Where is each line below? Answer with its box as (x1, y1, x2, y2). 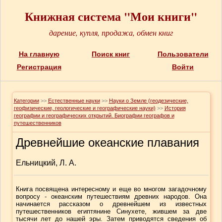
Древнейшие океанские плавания (15, 136, 199, 149)
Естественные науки (48, 98, 100, 104)
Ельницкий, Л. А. (15, 159, 76, 167)
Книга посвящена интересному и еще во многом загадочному (15, 185, 207, 193)
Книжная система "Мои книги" (24, 7, 197, 25)
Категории (13, 98, 39, 104)
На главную (18, 50, 59, 58)
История (164, 105, 186, 111)
